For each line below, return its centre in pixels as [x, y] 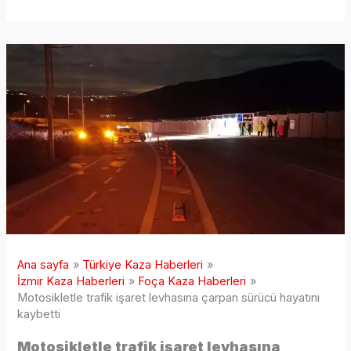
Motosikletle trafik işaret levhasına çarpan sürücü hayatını [169, 298]
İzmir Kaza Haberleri [71, 282]
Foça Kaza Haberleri [192, 282]
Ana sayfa [43, 265]
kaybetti [39, 315]
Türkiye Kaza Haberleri [143, 265]
